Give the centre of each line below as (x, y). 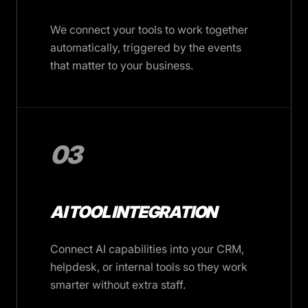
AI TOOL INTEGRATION (134, 212)
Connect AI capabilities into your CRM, (147, 249)
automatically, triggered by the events (146, 47)
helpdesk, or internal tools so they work (149, 267)
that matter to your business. (122, 65)
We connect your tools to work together (149, 30)
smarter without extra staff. (118, 285)
